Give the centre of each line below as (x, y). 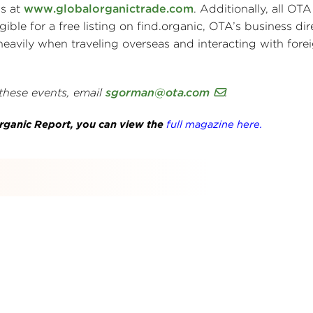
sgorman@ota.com (158, 93)
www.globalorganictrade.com (109, 9)
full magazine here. (214, 124)
